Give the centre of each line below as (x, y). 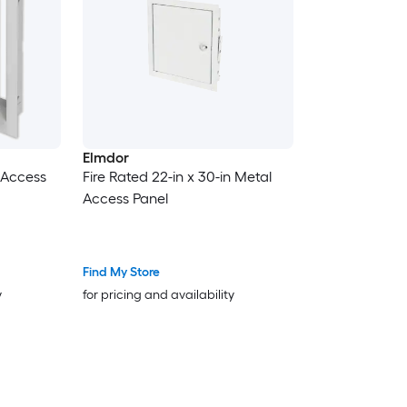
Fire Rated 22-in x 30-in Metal (177, 176)
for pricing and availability (158, 295)
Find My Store (121, 273)
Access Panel (125, 198)
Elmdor (105, 157)
